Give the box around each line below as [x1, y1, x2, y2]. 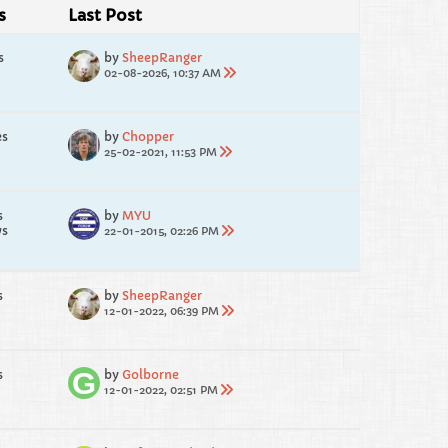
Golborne [122, 367, 179, 382]
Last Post [68, 5, 142, 25]
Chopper [122, 129, 174, 144]
